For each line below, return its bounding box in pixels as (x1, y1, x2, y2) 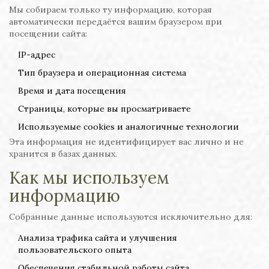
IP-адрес (18, 49, 55, 60)
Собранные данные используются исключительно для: (9, 211, 252, 222)
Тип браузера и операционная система (18, 67, 186, 78)
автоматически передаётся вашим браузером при (9, 16, 222, 27)
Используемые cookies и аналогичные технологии (18, 121, 239, 132)
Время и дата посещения (18, 85, 126, 96)
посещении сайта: (9, 28, 87, 39)
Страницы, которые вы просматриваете (18, 103, 191, 114)
